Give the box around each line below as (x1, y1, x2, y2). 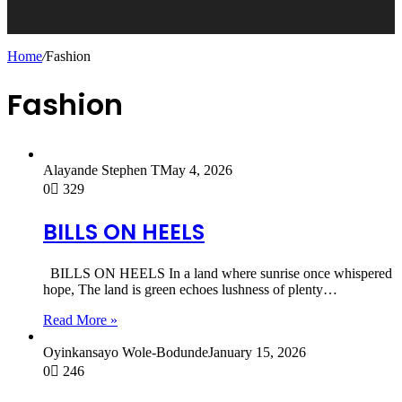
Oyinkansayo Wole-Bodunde (43, 344, 208, 360)
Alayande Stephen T (43, 162, 160, 178)
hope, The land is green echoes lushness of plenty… (43, 281, 337, 297)
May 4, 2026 (160, 162, 232, 178)
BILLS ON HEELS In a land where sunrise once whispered (43, 265, 392, 281)
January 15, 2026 (208, 344, 306, 360)
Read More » (43, 311, 118, 328)
